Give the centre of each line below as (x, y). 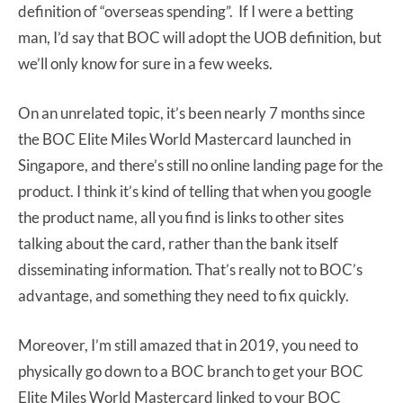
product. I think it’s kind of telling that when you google (195, 191)
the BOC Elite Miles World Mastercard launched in (184, 139)
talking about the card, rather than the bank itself (178, 243)
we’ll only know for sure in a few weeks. (145, 63)
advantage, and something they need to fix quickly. (184, 295)
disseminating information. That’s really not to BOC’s (190, 269)
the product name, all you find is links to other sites (181, 217)
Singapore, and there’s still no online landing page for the (201, 165)
